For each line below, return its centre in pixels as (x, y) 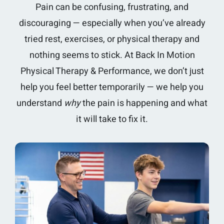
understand (40, 103)
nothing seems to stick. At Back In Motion (112, 55)
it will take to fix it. (112, 119)
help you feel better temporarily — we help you (112, 87)
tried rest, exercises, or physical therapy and (112, 39)
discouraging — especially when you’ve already (112, 23)
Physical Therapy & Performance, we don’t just (112, 71)
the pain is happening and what (144, 103)
